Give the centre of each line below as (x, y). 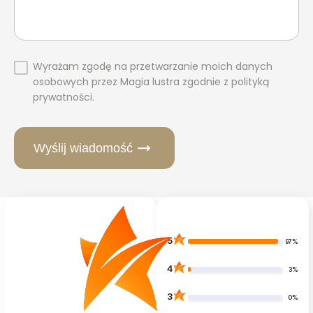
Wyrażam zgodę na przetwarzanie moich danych (153, 67)
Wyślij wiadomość (83, 148)
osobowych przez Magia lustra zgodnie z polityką (151, 82)
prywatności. (64, 97)
